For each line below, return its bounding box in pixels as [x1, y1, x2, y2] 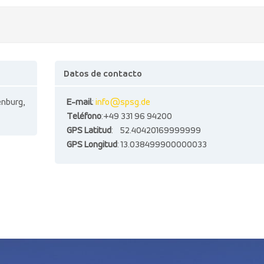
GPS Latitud [66, 126, 111, 136]
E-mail [66, 98, 92, 107]
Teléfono [66, 112, 101, 121]
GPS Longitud [66, 140, 117, 150]
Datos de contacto [63, 70, 142, 79]
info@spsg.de [95, 98, 150, 107]
